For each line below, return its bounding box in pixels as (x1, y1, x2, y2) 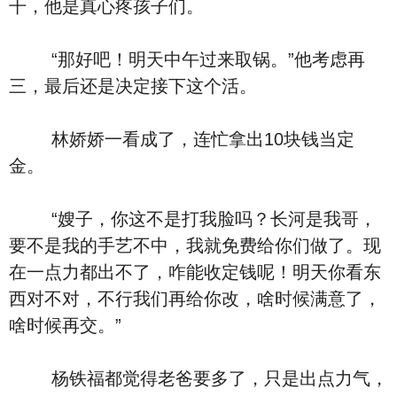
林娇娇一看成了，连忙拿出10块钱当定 (9, 129, 354, 149)
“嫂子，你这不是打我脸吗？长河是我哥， (9, 209, 377, 229)
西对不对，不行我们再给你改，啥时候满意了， (9, 289, 381, 308)
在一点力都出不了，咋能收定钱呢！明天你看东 (9, 262, 381, 282)
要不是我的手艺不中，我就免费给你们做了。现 (9, 236, 381, 255)
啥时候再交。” (9, 315, 121, 335)
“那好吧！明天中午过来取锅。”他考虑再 (9, 50, 365, 69)
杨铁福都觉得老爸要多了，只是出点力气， (9, 369, 388, 388)
